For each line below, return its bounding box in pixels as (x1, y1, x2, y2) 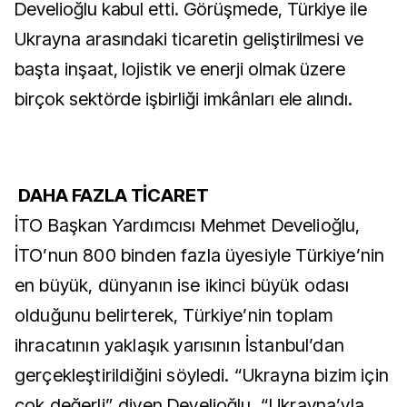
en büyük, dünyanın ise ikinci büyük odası (15, 274, 350, 296)
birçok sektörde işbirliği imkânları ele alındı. (15, 88, 353, 110)
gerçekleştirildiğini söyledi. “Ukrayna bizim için (15, 364, 389, 386)
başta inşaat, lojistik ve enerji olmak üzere (15, 58, 346, 80)
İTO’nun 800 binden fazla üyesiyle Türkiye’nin (15, 244, 385, 266)
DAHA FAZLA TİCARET (15, 184, 210, 206)
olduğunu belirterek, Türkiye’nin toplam (15, 304, 333, 326)
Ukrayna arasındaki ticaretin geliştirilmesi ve (15, 28, 364, 50)
